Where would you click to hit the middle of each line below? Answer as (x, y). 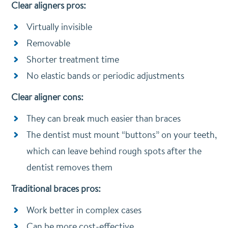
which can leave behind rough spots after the (114, 151)
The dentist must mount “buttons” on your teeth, (121, 135)
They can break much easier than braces (103, 118)
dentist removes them (69, 167)
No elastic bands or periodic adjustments (105, 76)
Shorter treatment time (73, 59)
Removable (48, 43)
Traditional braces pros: (56, 189)
